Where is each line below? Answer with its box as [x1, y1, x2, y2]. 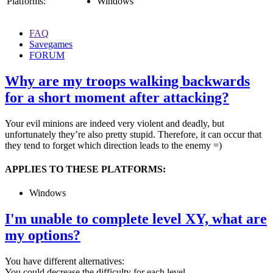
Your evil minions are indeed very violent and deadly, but [5, 118, 224, 129]
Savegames [29, 38, 73, 49]
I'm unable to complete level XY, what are [5, 211, 267, 227]
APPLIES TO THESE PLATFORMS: [5, 163, 166, 174]
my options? [5, 227, 80, 244]
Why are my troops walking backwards [5, 73, 250, 89]
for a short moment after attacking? [5, 89, 229, 105]
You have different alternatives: [5, 255, 124, 266]
